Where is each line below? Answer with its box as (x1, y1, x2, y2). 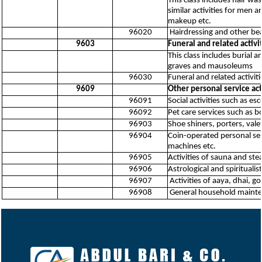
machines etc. (168, 142, 216, 151)
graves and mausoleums (168, 62, 253, 71)
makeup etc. (168, 17, 211, 26)
